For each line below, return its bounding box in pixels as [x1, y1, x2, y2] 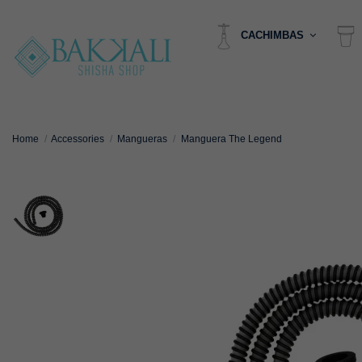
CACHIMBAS [240, 29, 307, 42]
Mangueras [117, 133, 168, 145]
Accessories [51, 133, 105, 145]
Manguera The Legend [180, 133, 282, 145]
